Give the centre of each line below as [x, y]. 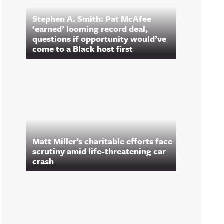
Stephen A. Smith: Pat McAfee [92, 19]
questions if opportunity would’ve [99, 39]
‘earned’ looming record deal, [90, 29]
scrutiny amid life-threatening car [99, 151]
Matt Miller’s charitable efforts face [102, 141]
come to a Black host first [83, 49]
